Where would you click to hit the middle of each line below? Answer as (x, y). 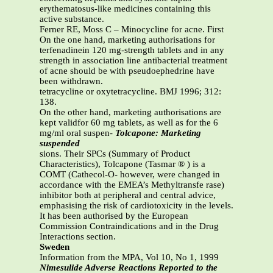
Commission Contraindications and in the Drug (129, 226)
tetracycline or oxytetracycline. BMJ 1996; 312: (130, 92)
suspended (60, 144)
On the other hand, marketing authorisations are (130, 112)
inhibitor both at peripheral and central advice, (128, 195)
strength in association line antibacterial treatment (133, 61)
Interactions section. (78, 237)
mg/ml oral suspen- (77, 133)
